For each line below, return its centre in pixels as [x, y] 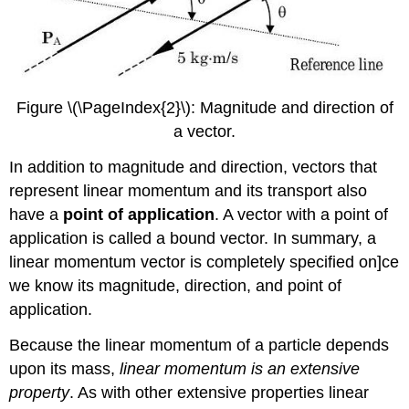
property [40, 392]
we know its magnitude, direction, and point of [176, 285]
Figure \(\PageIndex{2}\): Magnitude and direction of [204, 108]
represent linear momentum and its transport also [189, 190]
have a [37, 214]
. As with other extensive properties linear [220, 392]
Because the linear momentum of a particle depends [199, 345]
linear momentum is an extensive [240, 368]
